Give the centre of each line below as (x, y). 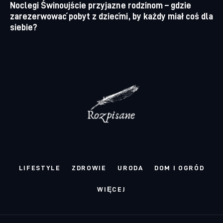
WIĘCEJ (111, 189)
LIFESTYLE (40, 167)
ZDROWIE (89, 167)
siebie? (24, 27)
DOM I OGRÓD (179, 167)
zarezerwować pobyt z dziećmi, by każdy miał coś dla (111, 16)
